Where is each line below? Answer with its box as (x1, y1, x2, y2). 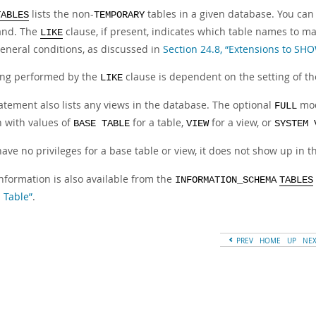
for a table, (130, 116, 186, 129)
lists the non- (29, 7, 94, 20)
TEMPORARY (94, 10, 145, 20)
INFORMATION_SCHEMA (175, 175, 276, 186)
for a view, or (209, 116, 274, 129)
